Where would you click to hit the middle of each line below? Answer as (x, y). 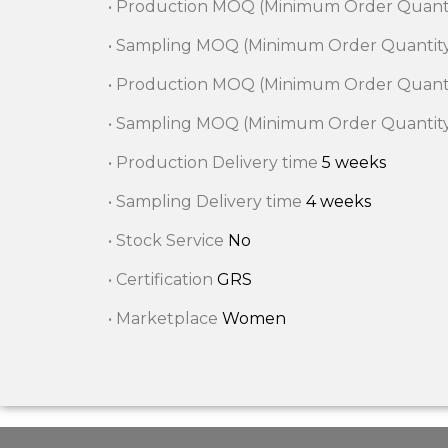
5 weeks (353, 162)
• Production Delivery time (214, 162)
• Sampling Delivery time (206, 201)
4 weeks (338, 201)
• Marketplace (164, 318)
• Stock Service (167, 240)
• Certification (162, 279)
